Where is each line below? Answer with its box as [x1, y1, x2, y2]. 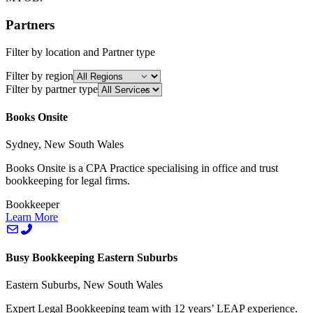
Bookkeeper [6, 198, 59, 211]
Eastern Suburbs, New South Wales [6, 278, 163, 291]
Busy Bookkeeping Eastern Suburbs [6, 251, 177, 263]
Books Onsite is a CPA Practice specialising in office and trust [6, 162, 278, 175]
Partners [6, 17, 54, 33]
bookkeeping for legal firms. [6, 175, 130, 187]
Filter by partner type [6, 82, 98, 95]
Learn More [6, 211, 58, 224]
